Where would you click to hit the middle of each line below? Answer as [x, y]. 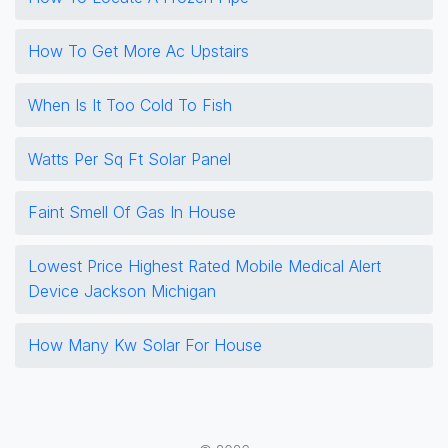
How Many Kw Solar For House [144, 344]
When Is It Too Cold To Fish [129, 104]
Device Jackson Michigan [121, 291]
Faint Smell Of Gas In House [131, 212]
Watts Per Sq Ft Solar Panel [129, 158]
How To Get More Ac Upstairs [138, 51]
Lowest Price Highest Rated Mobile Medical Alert [204, 266]
